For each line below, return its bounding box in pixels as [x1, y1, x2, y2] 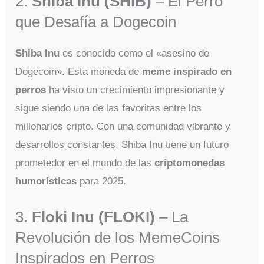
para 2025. [77, 176, 127, 187]
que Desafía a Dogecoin [15, 14, 177, 31]
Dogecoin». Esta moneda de [15, 66, 143, 78]
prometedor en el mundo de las [15, 157, 155, 169]
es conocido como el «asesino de [60, 48, 210, 60]
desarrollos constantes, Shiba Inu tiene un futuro [15, 139, 229, 151]
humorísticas [15, 176, 77, 187]
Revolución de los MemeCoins [15, 229, 220, 246]
